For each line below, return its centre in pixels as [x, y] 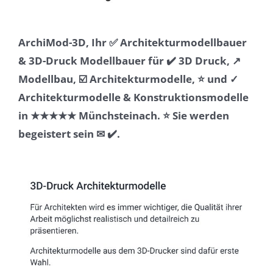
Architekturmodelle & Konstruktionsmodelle [133, 97]
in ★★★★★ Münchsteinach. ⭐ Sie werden [124, 115]
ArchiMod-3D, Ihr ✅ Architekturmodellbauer [133, 42]
